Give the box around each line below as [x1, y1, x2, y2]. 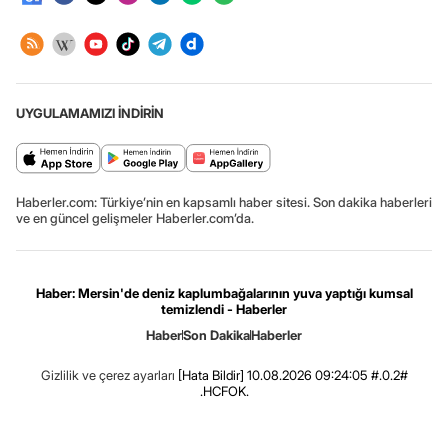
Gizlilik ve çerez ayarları [40, 366, 175, 383]
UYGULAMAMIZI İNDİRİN [16, 104, 164, 121]
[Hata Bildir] [177, 366, 244, 383]
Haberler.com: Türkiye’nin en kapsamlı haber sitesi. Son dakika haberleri [16, 193, 432, 210]
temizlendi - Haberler [161, 300, 287, 317]
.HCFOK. [199, 382, 249, 399]
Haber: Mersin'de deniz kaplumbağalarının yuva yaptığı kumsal [35, 284, 413, 301]
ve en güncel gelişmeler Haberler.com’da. [16, 209, 254, 226]
